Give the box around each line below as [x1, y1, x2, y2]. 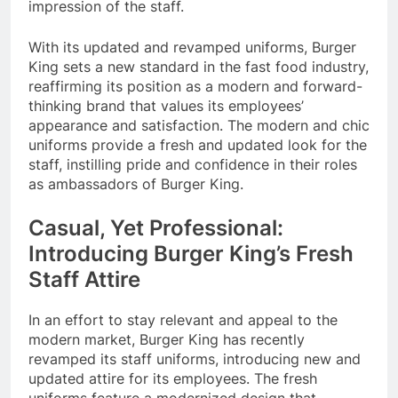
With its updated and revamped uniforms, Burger [28, 37, 356, 56]
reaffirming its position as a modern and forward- [28, 76, 362, 95]
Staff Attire [28, 266, 140, 292]
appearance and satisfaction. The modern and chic [28, 115, 370, 134]
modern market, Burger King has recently [28, 330, 305, 348]
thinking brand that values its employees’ [28, 96, 304, 115]
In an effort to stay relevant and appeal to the [28, 310, 338, 329]
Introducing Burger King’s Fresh [28, 240, 354, 267]
